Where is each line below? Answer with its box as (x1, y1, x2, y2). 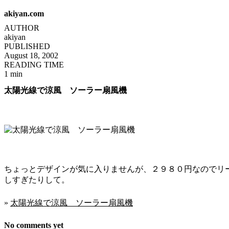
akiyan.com (4, 9, 44, 18)
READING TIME (4, 60, 64, 69)
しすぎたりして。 (4, 175, 70, 185)
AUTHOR (4, 24, 39, 32)
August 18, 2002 (4, 51, 58, 60)
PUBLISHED (4, 42, 50, 51)
